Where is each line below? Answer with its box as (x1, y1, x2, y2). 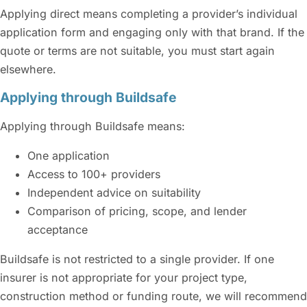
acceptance (27, 222, 88, 236)
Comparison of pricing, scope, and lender (27, 204, 247, 218)
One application (27, 148, 110, 162)
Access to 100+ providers (27, 167, 160, 181)
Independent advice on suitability (27, 185, 201, 199)
